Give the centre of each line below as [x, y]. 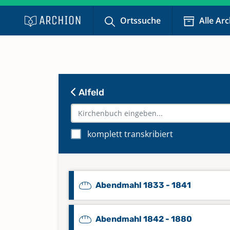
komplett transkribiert [130, 134]
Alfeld [90, 92]
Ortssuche [141, 21]
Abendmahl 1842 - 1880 [144, 219]
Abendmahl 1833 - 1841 [143, 185]
